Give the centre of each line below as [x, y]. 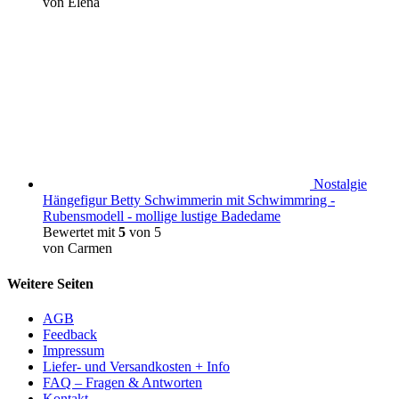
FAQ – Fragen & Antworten [122, 382]
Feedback [70, 334]
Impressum [73, 350]
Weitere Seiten [50, 283]
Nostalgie [340, 184]
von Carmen [77, 248]
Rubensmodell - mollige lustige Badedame [162, 216]
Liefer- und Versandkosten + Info [136, 366]
